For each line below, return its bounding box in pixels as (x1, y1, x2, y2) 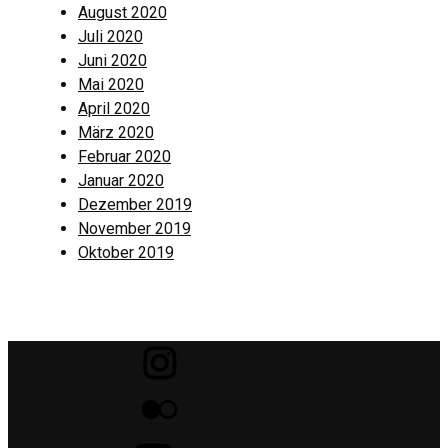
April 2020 (78, 99, 150, 119)
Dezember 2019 (78, 195, 192, 215)
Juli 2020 (78, 27, 143, 47)
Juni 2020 (78, 51, 147, 71)
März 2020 (78, 123, 154, 143)
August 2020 (78, 3, 167, 23)
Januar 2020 (78, 171, 164, 191)
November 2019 (78, 219, 191, 239)
